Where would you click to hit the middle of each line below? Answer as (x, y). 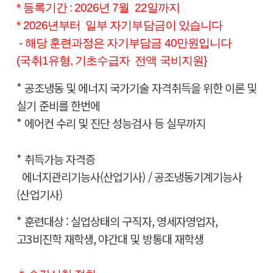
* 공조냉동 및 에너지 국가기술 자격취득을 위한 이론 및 (137, 87)
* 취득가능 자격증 (56, 159)
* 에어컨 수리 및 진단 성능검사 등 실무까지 (111, 123)
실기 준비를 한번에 (58, 105)
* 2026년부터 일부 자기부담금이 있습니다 (120, 25)
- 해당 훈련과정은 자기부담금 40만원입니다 (124, 43)
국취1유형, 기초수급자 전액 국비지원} (113, 61)
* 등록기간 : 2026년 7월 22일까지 (98, 8)
